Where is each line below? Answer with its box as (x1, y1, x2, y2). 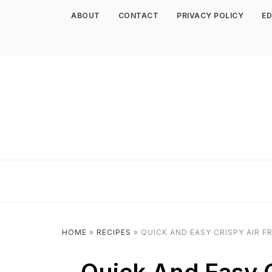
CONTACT (118, 11, 158, 20)
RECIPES (97, 228, 131, 237)
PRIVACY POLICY (177, 11, 243, 20)
